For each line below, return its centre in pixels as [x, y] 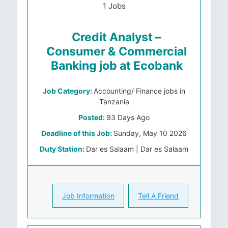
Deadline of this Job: [77, 133]
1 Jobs [114, 6]
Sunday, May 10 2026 [150, 133]
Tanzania [114, 102]
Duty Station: [63, 149]
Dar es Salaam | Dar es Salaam [137, 149]
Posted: [92, 117]
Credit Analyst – [117, 37]
